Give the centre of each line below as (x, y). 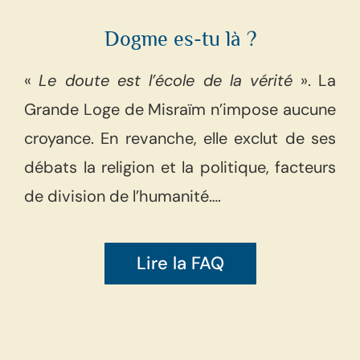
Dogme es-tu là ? (180, 39)
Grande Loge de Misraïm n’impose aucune (180, 109)
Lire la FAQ (180, 263)
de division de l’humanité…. (123, 196)
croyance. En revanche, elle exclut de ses (180, 138)
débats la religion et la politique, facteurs (180, 167)
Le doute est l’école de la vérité (166, 80)
